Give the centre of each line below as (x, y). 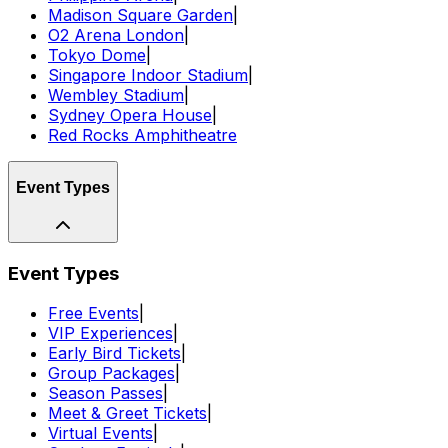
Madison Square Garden (140, 14)
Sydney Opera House (130, 114)
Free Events (93, 313)
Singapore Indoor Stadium (148, 74)
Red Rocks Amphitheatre (142, 134)
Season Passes (105, 393)
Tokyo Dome (97, 54)
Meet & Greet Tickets (127, 413)
